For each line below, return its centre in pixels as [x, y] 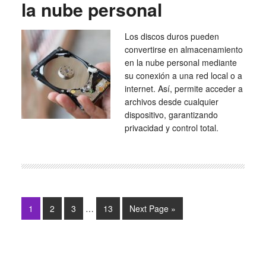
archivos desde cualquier [171, 102]
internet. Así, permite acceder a [183, 88]
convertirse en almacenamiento [183, 49]
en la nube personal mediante [180, 62]
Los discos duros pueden [172, 36]
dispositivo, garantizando [171, 115]
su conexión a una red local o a [183, 75]
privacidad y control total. [171, 128]
